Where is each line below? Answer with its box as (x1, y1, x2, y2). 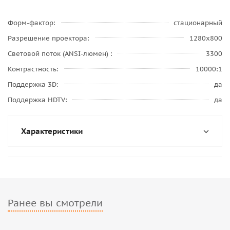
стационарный (174, 18, 222, 27)
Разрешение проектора (8, 34, 87, 43)
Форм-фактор (8, 18, 53, 27)
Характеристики (21, 126, 83, 136)
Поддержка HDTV (8, 95, 65, 104)
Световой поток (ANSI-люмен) (8, 49, 110, 58)
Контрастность (8, 65, 56, 73)
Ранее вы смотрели (13, 197, 103, 209)
